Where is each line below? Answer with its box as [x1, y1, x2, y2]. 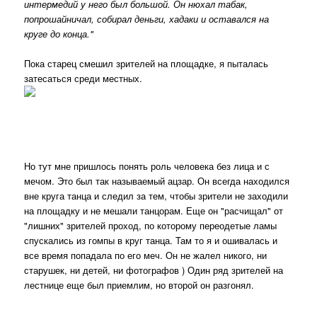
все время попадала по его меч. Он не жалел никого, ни [24, 248, 267, 263]
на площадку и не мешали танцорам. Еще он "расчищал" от [24, 204, 284, 218]
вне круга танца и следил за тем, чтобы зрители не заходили [24, 189, 289, 203]
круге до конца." [24, 26, 94, 40]
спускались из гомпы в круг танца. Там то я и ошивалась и [24, 234, 278, 248]
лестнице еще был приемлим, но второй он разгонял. [24, 278, 255, 292]
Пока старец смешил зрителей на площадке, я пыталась [24, 57, 269, 70]
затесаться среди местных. [24, 71, 143, 85]
